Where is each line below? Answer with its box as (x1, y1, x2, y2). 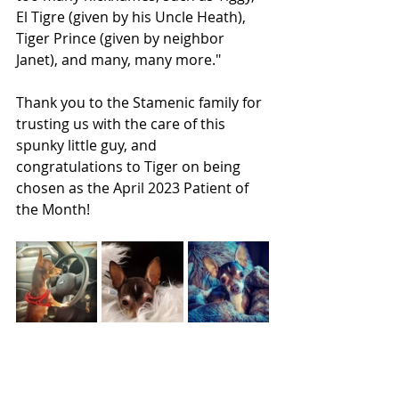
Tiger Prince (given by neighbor (16, 28, 228, 48)
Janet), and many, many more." (16, 50, 221, 69)
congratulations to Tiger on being (16, 157, 244, 176)
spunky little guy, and (16, 135, 160, 155)
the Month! (16, 199, 90, 219)
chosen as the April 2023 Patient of (16, 178, 252, 198)
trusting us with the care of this (16, 114, 229, 134)
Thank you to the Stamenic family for (16, 93, 265, 112)
